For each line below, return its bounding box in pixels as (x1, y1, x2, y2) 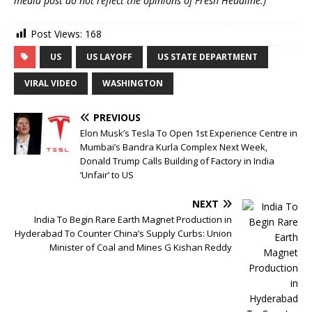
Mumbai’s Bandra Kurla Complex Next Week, (80, 141, 267, 154)
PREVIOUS (93, 111, 141, 125)
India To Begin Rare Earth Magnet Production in (34, 213, 232, 226)
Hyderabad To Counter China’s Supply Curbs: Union (15, 227, 232, 240)
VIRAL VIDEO (24, 77, 77, 90)
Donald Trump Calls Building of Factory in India (80, 155, 274, 168)
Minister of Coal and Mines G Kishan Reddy (49, 241, 232, 254)
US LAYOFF (86, 51, 132, 63)
